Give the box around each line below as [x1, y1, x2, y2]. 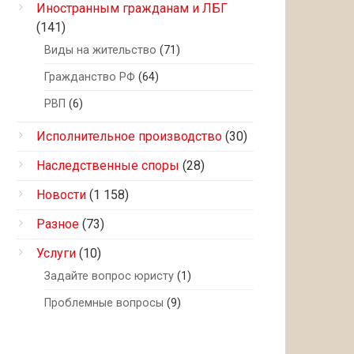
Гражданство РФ [44, 70, 135, 84]
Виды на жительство [44, 43, 156, 57]
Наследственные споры [36, 158, 179, 173]
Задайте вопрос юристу [44, 269, 174, 283]
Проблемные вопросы [44, 296, 164, 310]
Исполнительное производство [36, 129, 222, 144]
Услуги [36, 246, 76, 261]
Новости [36, 187, 86, 202]
